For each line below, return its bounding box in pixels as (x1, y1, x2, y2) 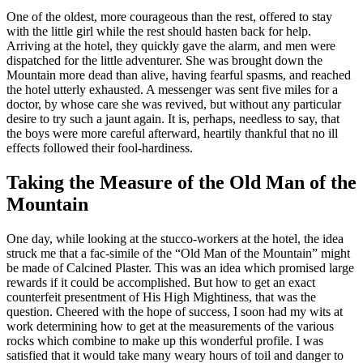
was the (274, 289, 316, 304)
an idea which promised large (201, 260, 354, 275)
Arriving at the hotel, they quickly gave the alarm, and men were (6, 38, 335, 53)
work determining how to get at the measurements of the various (6, 318, 334, 333)
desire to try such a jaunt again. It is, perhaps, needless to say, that (6, 111, 340, 126)
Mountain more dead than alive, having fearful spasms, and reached (6, 67, 351, 82)
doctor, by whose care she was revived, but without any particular (6, 96, 341, 111)
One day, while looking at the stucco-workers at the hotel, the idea (6, 231, 344, 246)
